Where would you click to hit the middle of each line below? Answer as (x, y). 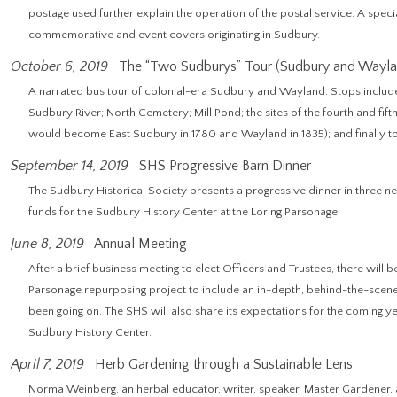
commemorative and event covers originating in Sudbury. (174, 35)
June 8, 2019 (47, 244)
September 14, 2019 (70, 166)
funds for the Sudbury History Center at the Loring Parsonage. (184, 212)
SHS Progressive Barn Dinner (223, 166)
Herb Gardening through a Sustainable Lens (222, 364)
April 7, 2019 (47, 364)
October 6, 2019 (59, 66)
